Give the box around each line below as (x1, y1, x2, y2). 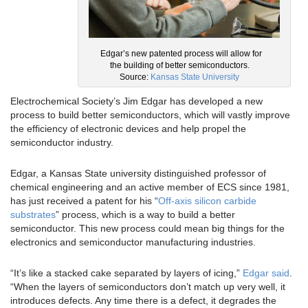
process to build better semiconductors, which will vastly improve (10, 109, 290, 121)
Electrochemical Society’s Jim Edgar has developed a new (10, 96, 263, 107)
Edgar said (243, 267, 289, 279)
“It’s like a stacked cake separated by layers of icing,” (10, 267, 243, 279)
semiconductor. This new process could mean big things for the (10, 223, 285, 234)
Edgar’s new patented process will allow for (100, 49, 262, 59)
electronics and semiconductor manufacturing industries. (10, 236, 256, 248)
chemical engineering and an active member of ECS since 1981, (10, 181, 289, 193)
